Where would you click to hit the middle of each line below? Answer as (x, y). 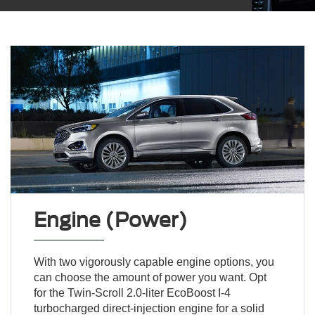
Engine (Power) (110, 220)
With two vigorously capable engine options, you (154, 262)
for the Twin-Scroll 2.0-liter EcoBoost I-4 (132, 292)
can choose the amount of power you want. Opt (150, 277)
